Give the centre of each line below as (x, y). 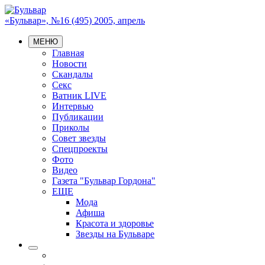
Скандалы (72, 74)
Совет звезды (79, 138)
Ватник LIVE (79, 96)
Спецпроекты (80, 149)
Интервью (73, 106)
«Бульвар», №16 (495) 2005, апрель (75, 20)
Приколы (71, 127)
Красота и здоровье (115, 223)
